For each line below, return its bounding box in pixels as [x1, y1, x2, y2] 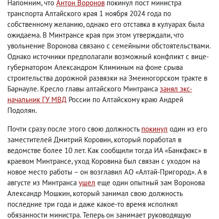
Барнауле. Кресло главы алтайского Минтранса [7, 84, 160, 94]
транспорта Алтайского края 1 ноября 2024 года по [7, 9, 171, 19]
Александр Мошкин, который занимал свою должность [7, 189, 182, 198]
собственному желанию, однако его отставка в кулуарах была [7, 20, 204, 29]
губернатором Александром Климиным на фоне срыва [7, 63, 183, 72]
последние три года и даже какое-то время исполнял [7, 199, 178, 209]
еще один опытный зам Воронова [95, 178, 205, 188]
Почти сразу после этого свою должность [7, 124, 141, 134]
